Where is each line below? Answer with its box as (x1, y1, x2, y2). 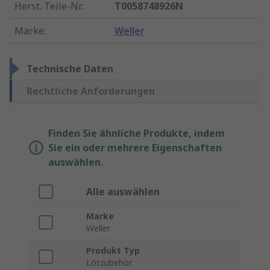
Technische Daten (27, 62, 113, 76)
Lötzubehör (86, 257, 132, 269)
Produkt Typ (86, 245, 140, 257)
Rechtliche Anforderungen (27, 84, 155, 98)
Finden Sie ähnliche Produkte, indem (48, 127, 225, 140)
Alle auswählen (86, 185, 160, 199)
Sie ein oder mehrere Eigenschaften (48, 141, 222, 155)
